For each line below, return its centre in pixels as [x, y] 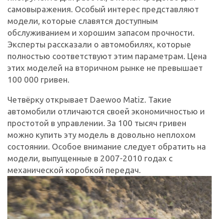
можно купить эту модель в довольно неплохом [101, 134]
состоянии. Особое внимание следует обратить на [107, 146]
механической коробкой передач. [74, 170]
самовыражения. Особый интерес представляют [103, 9]
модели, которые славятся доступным [83, 21]
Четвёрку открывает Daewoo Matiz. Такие [89, 99]
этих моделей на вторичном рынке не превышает [105, 67]
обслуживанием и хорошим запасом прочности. [101, 32]
